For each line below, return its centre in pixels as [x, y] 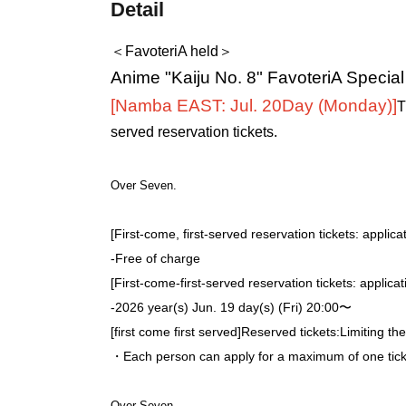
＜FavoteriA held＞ [172, 51]
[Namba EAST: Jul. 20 [196, 105]
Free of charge [158, 258]
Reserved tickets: [290, 331]
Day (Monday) [337, 105]
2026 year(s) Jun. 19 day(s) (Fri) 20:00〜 [233, 307]
